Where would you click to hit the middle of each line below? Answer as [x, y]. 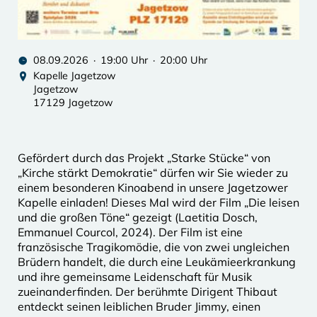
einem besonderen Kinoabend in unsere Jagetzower [153, 187]
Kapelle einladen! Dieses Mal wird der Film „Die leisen [158, 202]
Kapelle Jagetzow [75, 75]
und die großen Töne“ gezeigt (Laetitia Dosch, [138, 217]
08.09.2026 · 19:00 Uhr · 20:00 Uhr [120, 60]
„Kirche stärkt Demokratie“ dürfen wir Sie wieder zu [153, 172]
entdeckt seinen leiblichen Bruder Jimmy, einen [139, 306]
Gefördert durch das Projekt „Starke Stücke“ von [144, 157]
